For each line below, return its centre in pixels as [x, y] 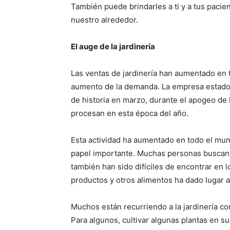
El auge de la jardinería [113, 46]
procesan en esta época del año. [130, 113]
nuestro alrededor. [104, 20]
